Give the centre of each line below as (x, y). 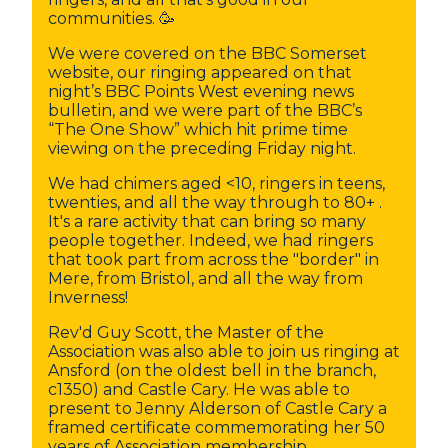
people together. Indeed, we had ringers (210, 240)
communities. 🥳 (111, 18)
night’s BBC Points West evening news (201, 91)
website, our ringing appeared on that (200, 72)
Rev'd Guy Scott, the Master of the (186, 332)
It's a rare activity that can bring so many (207, 221)
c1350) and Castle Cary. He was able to (199, 389)
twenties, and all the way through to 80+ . (215, 202)
